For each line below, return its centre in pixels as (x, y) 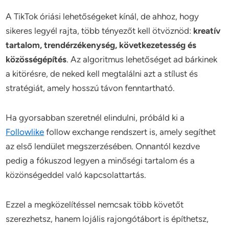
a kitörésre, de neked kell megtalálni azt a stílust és (102, 73)
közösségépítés (36, 59)
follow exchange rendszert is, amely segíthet (130, 132)
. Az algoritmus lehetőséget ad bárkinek (142, 59)
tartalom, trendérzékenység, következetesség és (101, 45)
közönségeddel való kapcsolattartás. (76, 175)
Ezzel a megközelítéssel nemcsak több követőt (95, 204)
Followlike (25, 132)
